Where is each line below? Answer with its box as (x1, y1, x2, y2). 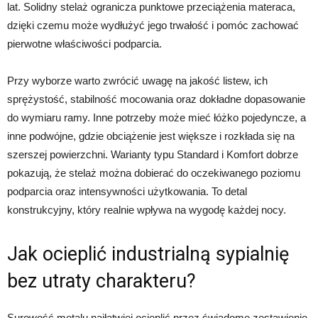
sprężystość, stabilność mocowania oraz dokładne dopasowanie (7, 93, 305, 105)
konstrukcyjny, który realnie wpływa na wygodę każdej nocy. (7, 204, 286, 216)
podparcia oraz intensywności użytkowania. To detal (7, 185, 247, 197)
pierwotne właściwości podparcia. (7, 38, 162, 50)
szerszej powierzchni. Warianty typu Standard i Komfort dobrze (7, 148, 298, 160)
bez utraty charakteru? (7, 270, 196, 292)
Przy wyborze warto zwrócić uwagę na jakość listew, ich (7, 75, 268, 87)
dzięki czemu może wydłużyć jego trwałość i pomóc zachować (7, 19, 299, 31)
